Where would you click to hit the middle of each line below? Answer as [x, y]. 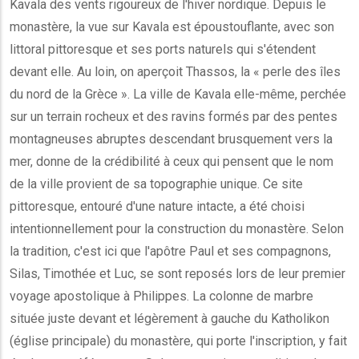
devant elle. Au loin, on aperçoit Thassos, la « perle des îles [175, 72]
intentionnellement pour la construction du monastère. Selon [177, 229]
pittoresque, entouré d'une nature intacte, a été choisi [157, 206]
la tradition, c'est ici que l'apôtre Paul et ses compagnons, [170, 251]
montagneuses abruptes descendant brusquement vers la [171, 139]
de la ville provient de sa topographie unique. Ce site [156, 184]
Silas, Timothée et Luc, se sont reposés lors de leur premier [177, 274]
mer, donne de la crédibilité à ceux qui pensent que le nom [171, 161]
